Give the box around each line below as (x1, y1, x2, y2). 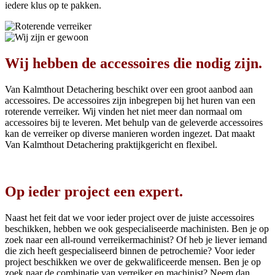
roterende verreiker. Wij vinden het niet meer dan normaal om (5, 106, 242, 117)
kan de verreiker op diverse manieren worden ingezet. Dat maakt (5, 128, 255, 139)
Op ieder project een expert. (5, 183, 183, 199)
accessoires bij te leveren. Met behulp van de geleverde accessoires (5, 117, 263, 128)
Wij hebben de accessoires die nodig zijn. (5, 55, 262, 72)
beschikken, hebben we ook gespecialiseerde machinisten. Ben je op (5, 223, 269, 234)
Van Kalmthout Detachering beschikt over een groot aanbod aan (5, 83, 253, 95)
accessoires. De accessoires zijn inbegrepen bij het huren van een (5, 95, 255, 106)
